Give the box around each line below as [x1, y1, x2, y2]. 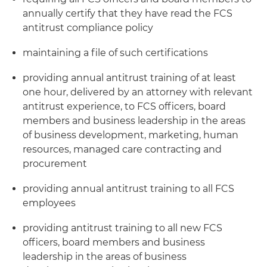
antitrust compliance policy [23, 22, 153, 33]
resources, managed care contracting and [23, 144, 222, 155]
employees [23, 197, 76, 209]
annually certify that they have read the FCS [23, 8, 232, 19]
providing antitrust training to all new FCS [23, 222, 222, 234]
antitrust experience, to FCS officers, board [23, 101, 226, 112]
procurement [23, 158, 87, 169]
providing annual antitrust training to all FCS [23, 183, 234, 194]
